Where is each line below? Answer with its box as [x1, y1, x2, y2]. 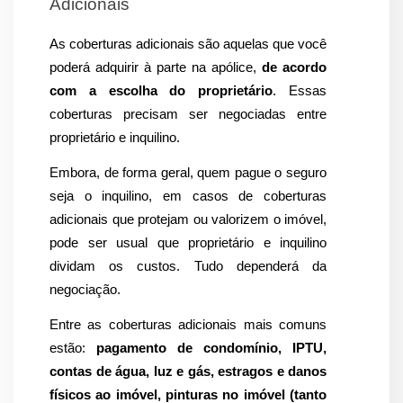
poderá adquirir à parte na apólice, [49, 59, 262, 75]
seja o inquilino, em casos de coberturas [49, 188, 327, 203]
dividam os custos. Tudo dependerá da [49, 258, 327, 273]
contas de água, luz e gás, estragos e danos [49, 364, 327, 380]
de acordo [262, 59, 327, 75]
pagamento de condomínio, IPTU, [96, 341, 327, 356]
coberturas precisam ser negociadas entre [49, 106, 327, 121]
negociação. [49, 282, 121, 297]
